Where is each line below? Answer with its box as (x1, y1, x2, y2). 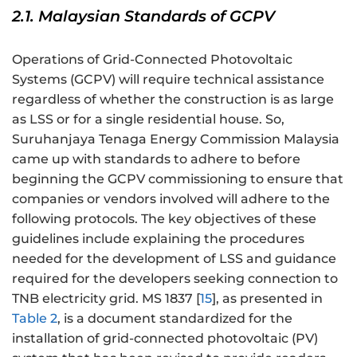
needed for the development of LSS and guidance (12, 250, 336, 266)
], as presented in (212, 290, 323, 306)
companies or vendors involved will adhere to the (12, 190, 330, 206)
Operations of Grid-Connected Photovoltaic (12, 51, 292, 67)
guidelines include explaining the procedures (12, 230, 304, 246)
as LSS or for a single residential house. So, (12, 111, 284, 127)
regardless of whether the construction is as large (12, 91, 334, 107)
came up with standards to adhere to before (12, 151, 300, 167)
